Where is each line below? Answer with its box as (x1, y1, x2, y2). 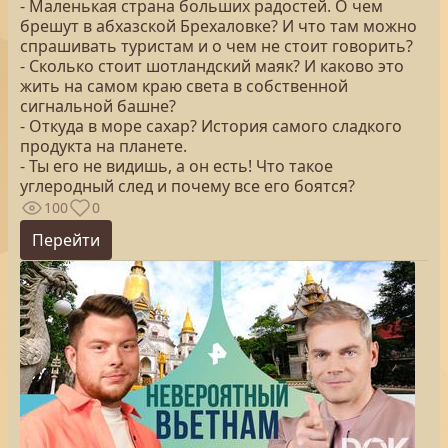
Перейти (32, 229, 100, 251)
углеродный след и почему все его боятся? (20, 175, 355, 197)
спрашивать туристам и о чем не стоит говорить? (20, 35, 413, 57)
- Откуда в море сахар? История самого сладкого (20, 115, 402, 137)
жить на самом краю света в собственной (20, 75, 348, 97)
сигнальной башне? (20, 95, 176, 117)
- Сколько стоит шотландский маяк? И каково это (20, 55, 404, 77)
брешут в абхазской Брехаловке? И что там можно (20, 15, 417, 37)
